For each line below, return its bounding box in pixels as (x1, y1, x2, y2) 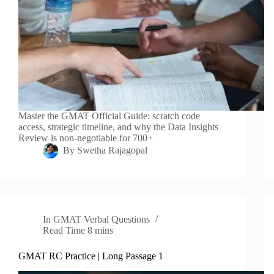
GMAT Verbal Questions (53, 214, 150, 225)
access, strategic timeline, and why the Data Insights (18, 122, 218, 133)
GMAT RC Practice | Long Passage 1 (18, 251, 163, 262)
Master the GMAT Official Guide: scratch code (18, 111, 200, 122)
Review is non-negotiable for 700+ (18, 133, 153, 144)
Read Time (43, 225, 85, 236)
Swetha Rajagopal (77, 145, 148, 156)
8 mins (87, 225, 114, 236)
